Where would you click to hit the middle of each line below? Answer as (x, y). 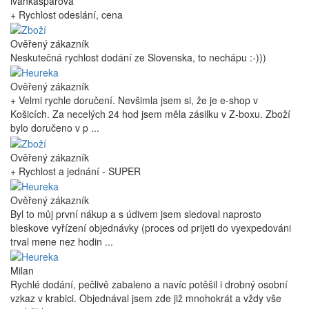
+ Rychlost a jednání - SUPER (76, 171)
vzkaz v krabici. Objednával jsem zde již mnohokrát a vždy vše (146, 298)
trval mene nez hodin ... (62, 241)
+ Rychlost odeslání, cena (67, 14)
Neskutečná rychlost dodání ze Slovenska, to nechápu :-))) (138, 57)
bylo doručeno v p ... (55, 128)
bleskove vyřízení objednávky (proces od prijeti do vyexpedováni (151, 227)
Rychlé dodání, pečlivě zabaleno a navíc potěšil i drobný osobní (149, 285)
